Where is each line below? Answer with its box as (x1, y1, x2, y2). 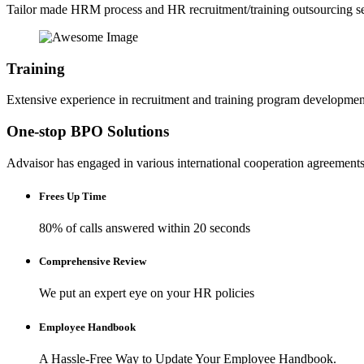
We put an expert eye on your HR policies (39, 286, 254, 301)
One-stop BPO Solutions (6, 122, 169, 140)
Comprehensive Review (39, 255, 146, 268)
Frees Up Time (39, 189, 106, 202)
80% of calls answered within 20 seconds (39, 221, 250, 236)
